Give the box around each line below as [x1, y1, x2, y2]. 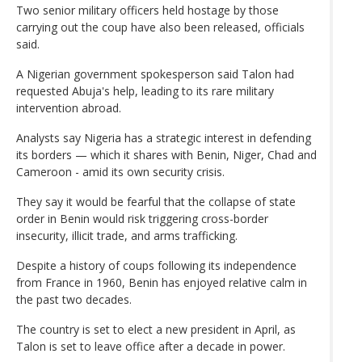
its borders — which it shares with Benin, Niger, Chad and [16, 146, 317, 162]
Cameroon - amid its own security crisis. [16, 163, 225, 179]
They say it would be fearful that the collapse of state [16, 193, 296, 209]
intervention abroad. [16, 99, 121, 116]
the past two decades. [16, 291, 132, 307]
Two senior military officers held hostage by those [16, 2, 279, 18]
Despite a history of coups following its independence [16, 257, 297, 273]
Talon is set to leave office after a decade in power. [16, 338, 285, 354]
